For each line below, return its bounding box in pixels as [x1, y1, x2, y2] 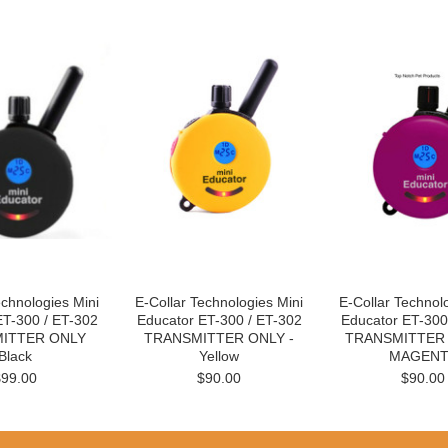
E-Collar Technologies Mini [135, 294, 303, 310]
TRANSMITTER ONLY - [144, 330, 294, 346]
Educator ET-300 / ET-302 [136, 312, 302, 328]
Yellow [199, 348, 239, 364]
